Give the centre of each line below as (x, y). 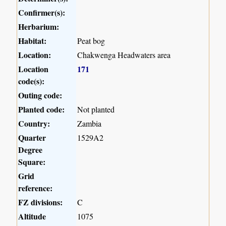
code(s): (32, 81)
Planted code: (42, 109)
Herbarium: (39, 27)
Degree (31, 150)
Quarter (32, 138)
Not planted (96, 109)
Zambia (90, 124)
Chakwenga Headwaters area (124, 55)
